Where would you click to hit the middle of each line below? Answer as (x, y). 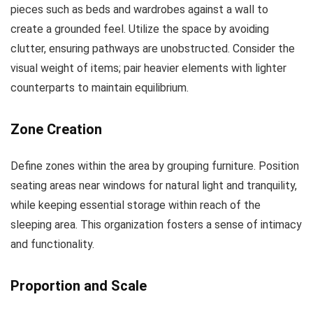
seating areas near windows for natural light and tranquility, (154, 186)
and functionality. (52, 245)
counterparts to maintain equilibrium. (100, 88)
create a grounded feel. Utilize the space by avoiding (140, 29)
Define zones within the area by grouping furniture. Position (155, 166)
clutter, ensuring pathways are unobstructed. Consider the (153, 49)
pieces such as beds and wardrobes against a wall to (139, 10)
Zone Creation (56, 130)
